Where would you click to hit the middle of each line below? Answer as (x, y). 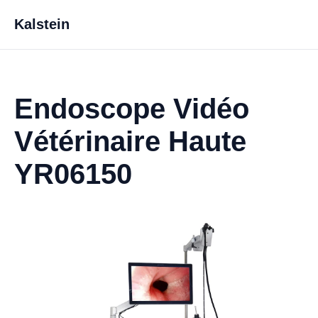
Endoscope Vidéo (132, 109)
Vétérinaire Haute (130, 141)
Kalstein (42, 24)
